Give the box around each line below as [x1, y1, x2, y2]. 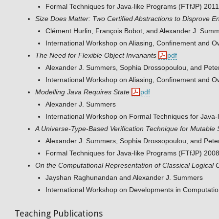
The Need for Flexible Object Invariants [35, 51, 156, 60]
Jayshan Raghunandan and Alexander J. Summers [45, 174, 203, 182]
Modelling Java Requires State [35, 88, 130, 96]
